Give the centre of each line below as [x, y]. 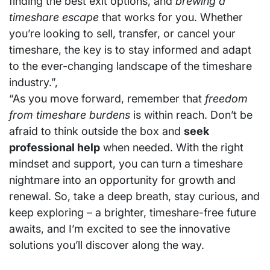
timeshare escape [54, 17]
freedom [226, 99]
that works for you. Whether [171, 17]
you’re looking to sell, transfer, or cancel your [122, 34]
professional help [55, 148]
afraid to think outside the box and [96, 131]
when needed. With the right [172, 148]
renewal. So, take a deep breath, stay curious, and [134, 196]
